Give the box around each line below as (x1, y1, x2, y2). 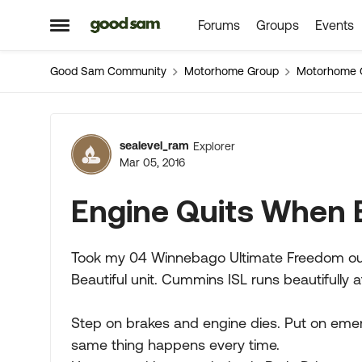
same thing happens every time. (71, 336, 280, 353)
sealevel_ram (120, 139, 189, 152)
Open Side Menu (49, 23, 158, 40)
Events (314, 18, 354, 32)
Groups (255, 18, 299, 32)
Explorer (193, 139, 235, 153)
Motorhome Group (184, 65, 279, 78)
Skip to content (102, 19, 189, 33)
